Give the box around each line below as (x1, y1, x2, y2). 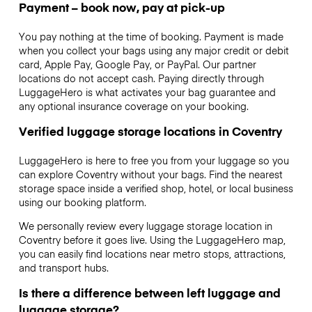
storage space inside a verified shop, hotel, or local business (18, 180, 293, 195)
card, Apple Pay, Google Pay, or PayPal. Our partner (18, 56, 256, 71)
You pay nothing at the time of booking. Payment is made (18, 29, 283, 43)
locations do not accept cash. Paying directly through (18, 70, 264, 85)
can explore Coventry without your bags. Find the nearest (18, 166, 283, 181)
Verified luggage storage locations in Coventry (18, 122, 282, 139)
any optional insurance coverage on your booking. (18, 98, 249, 113)
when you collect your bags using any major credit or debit (18, 42, 289, 57)
